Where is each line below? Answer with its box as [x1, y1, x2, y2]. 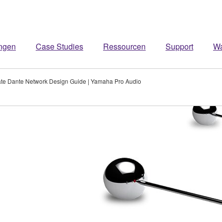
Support [166, 41, 193, 52]
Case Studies [36, 41, 83, 52]
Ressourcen [103, 41, 146, 52]
